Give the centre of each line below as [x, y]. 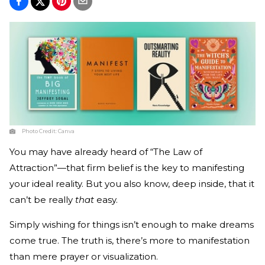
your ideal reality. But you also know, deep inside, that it [132, 184]
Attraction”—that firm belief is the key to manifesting [127, 168]
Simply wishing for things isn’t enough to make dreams [132, 225]
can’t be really [42, 200]
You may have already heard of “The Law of [106, 152]
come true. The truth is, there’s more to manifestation [130, 241]
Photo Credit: [40, 131]
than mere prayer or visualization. [85, 257]
